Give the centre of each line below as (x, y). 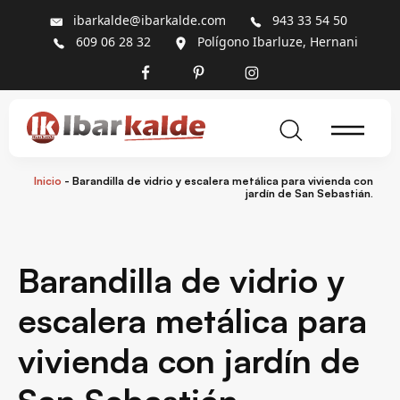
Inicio (48, 180)
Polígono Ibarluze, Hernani (278, 42)
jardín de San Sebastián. (309, 193)
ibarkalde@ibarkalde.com (149, 21)
